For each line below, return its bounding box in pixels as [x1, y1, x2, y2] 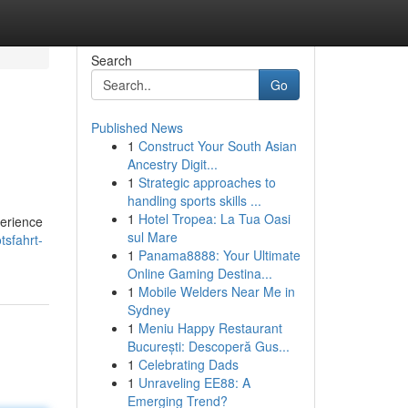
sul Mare [127, 228, 178, 246]
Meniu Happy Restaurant [138, 319, 282, 337]
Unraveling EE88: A [138, 373, 250, 392]
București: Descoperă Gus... [127, 337, 290, 355]
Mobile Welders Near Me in [138, 282, 295, 301]
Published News [90, 118, 183, 137]
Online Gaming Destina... [127, 264, 272, 282]
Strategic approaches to [138, 173, 276, 191]
